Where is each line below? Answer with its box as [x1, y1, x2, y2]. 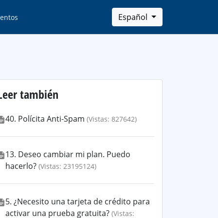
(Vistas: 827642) [87, 114, 137, 124]
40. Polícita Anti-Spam [5, 113, 85, 124]
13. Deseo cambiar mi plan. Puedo [5, 149, 130, 160]
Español [118, 12, 150, 22]
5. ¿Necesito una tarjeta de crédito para [5, 196, 150, 207]
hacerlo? [5, 161, 36, 171]
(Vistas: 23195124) [38, 162, 96, 171]
